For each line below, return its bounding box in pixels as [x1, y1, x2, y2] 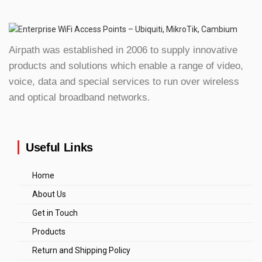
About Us [32, 189, 66, 199]
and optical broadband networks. [9, 91, 150, 103]
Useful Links [26, 140, 94, 154]
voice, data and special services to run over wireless [9, 75, 239, 87]
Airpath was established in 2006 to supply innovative [9, 44, 237, 56]
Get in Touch [32, 208, 78, 218]
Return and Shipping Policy [32, 245, 130, 255]
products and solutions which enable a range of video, [9, 60, 243, 71]
